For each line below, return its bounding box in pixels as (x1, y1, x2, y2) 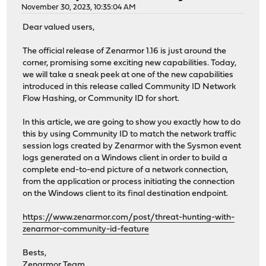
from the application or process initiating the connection (23, 178, 235, 187)
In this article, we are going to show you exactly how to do (23, 118, 241, 128)
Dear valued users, (23, 23, 95, 33)
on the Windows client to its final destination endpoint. (23, 189, 229, 199)
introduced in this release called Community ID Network (23, 83, 236, 92)
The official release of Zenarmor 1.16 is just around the (23, 47, 227, 56)
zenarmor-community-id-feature (23, 225, 150, 235)
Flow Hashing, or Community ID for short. (23, 94, 180, 104)
